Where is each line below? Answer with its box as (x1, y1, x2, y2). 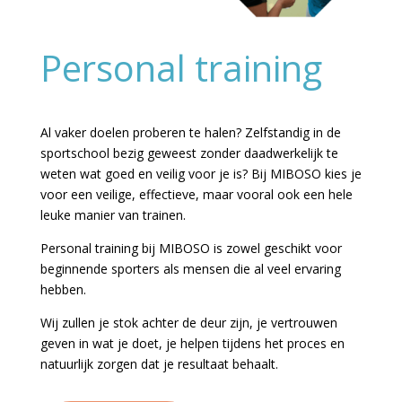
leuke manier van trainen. (39, 205, 186, 223)
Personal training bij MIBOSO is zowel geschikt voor (39, 239, 342, 257)
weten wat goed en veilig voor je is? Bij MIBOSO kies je (39, 164, 362, 182)
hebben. (39, 280, 86, 298)
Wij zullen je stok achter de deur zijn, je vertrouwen (39, 313, 337, 331)
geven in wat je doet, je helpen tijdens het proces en (39, 334, 345, 352)
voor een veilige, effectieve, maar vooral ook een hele (39, 185, 353, 203)
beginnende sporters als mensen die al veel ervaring (39, 259, 341, 277)
